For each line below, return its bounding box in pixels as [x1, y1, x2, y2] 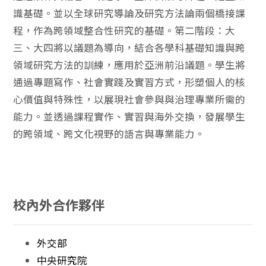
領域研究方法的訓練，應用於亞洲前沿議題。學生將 [13, 57, 246, 72]
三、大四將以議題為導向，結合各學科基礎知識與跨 [13, 40, 246, 55]
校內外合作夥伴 [13, 194, 105, 214]
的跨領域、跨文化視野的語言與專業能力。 [13, 126, 205, 141]
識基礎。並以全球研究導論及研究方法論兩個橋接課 [13, 5, 246, 20]
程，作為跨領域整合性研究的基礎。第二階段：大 [13, 23, 236, 37]
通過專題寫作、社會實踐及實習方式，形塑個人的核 [13, 74, 246, 89]
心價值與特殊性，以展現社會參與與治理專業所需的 [13, 91, 246, 106]
